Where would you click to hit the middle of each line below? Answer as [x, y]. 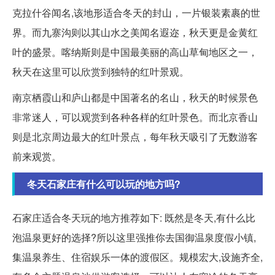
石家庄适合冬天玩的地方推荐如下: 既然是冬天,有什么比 [134, 217]
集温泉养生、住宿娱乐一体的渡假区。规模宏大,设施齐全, [137, 257]
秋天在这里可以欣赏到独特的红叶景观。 [101, 71]
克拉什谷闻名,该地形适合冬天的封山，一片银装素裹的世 [136, 12]
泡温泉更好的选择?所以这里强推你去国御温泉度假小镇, [134, 237]
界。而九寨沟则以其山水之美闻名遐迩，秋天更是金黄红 [135, 32]
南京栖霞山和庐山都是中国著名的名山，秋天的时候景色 [135, 97]
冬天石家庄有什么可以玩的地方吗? [104, 184]
